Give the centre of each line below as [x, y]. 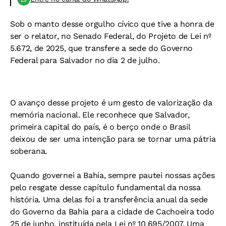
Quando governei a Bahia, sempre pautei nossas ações [112, 175]
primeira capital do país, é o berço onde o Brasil [100, 127]
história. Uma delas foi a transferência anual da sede [109, 199]
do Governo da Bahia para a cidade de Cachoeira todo [112, 211]
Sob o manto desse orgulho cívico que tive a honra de [112, 24]
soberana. [29, 151]
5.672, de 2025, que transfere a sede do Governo [101, 48]
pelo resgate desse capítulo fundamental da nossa [105, 187]
